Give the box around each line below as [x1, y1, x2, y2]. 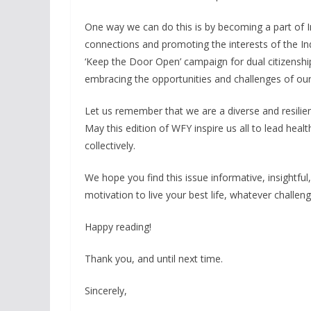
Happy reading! [85, 220, 151, 233]
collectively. [85, 139, 135, 152]
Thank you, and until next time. [85, 252, 223, 265]
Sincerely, [85, 284, 127, 297]
